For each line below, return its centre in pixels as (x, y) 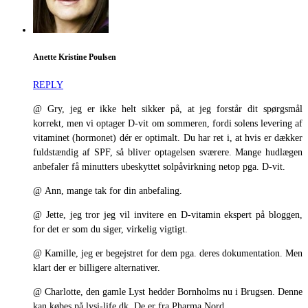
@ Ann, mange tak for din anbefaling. (108, 191)
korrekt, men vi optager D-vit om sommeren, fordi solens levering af (168, 124)
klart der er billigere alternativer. (97, 268)
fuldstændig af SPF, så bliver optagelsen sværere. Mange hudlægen (168, 153)
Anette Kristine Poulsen (75, 58)
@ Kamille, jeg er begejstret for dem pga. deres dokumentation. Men (168, 254)
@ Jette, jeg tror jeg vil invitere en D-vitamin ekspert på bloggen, (168, 215)
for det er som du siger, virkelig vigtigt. (110, 230)
